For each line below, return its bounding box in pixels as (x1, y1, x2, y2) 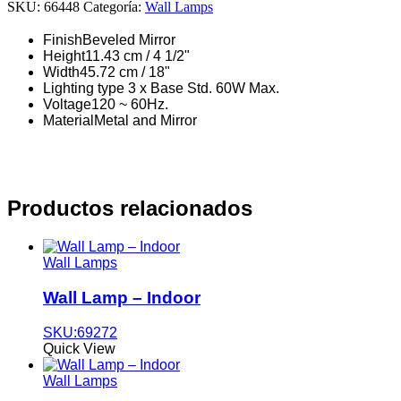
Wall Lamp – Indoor (43, 288, 200, 308)
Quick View (43, 340, 115, 356)
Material (43, 112, 94, 128)
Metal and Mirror (94, 112, 197, 128)
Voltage (43, 96, 91, 112)
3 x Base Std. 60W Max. (128, 80, 279, 96)
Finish (43, 31, 82, 47)
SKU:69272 (43, 324, 117, 340)
